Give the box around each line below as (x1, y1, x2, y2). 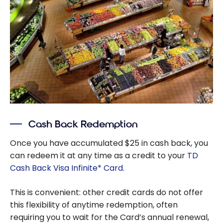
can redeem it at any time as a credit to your (10, 150, 187, 162)
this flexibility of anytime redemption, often (10, 199, 178, 211)
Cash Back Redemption (28, 118, 138, 131)
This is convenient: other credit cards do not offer (10, 187, 203, 199)
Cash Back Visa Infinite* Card (10, 162, 123, 174)
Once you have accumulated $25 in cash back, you (10, 137, 208, 149)
